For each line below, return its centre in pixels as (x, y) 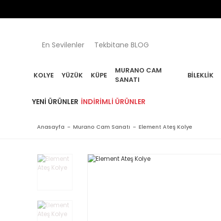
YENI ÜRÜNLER (55, 102)
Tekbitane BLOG (122, 45)
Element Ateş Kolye (166, 127)
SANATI (127, 80)
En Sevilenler (63, 45)
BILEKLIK (201, 75)
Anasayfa (51, 127)
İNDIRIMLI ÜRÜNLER (113, 102)
